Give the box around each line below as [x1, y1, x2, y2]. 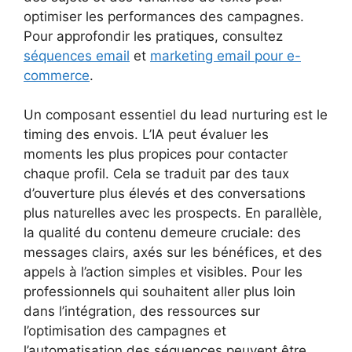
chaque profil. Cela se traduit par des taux [24, 166, 289, 182]
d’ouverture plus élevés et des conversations [24, 185, 306, 202]
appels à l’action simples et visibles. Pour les [24, 264, 302, 280]
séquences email [24, 47, 130, 64]
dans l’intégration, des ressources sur [24, 303, 260, 320]
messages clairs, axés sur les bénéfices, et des [24, 244, 322, 261]
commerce [24, 67, 90, 83]
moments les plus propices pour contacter [24, 146, 288, 163]
